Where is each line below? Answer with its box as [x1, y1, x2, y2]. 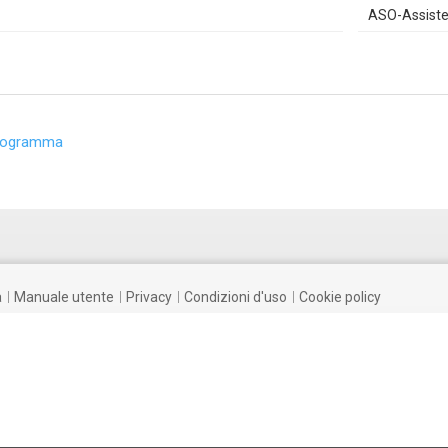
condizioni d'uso [193, 289, 287, 306]
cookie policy [308, 289, 381, 306]
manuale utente [26, 289, 114, 306]
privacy [135, 289, 172, 306]
